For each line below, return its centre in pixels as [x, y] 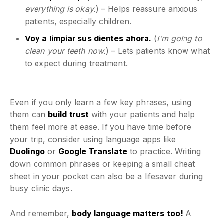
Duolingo [27, 151]
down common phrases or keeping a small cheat [103, 164]
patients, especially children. [78, 21]
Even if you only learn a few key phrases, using [101, 102]
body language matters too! [128, 213]
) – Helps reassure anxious [147, 9]
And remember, [41, 213]
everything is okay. [60, 9]
